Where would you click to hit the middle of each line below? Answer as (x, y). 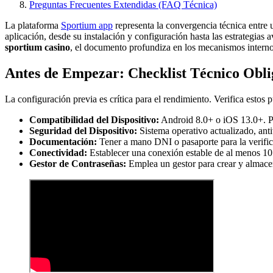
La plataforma (33, 26)
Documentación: (63, 142)
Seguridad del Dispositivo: (83, 131)
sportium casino (37, 48)
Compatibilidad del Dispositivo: (94, 120)
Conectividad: (58, 153)
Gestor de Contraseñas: (78, 164)
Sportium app (87, 26)
